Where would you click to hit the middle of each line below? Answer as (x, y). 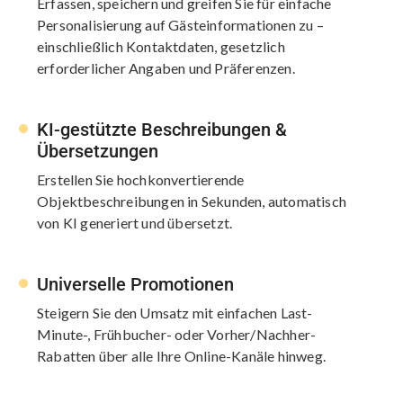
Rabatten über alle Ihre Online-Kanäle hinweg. (182, 355)
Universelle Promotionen (135, 284)
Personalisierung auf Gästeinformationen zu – (180, 24)
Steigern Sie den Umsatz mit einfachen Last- (175, 312)
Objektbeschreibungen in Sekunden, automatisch (192, 201)
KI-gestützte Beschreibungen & (162, 129)
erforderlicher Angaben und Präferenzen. (166, 67)
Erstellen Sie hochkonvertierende (141, 179)
